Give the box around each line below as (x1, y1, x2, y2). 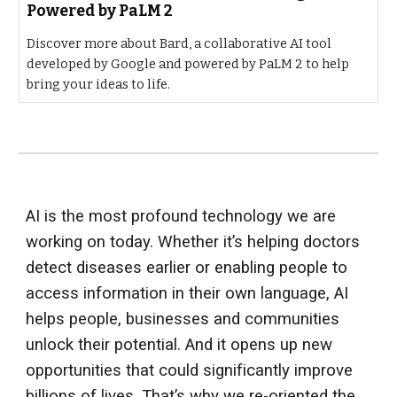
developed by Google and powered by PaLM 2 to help (27, 56, 350, 72)
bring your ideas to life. (27, 76, 171, 92)
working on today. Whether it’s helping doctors (26, 232, 361, 252)
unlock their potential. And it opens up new (26, 335, 333, 354)
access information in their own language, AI (26, 284, 349, 303)
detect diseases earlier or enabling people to (26, 258, 348, 277)
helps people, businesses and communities (26, 309, 340, 329)
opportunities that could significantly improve (26, 361, 354, 380)
